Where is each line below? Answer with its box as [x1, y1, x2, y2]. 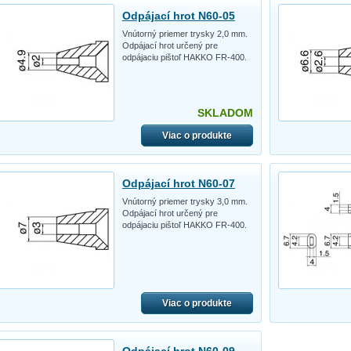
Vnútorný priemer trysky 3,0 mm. [121, 196, 248, 206]
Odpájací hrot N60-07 [121, 176, 235, 190]
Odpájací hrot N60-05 [121, 9, 235, 22]
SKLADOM [197, 106, 253, 119]
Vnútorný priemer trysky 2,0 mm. [121, 28, 248, 38]
